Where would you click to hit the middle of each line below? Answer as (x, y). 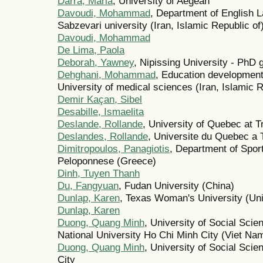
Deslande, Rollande (100, 124)
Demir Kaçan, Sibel (100, 100)
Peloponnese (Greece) (107, 161)
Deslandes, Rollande (103, 136)
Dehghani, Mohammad (107, 75)
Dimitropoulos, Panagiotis (114, 149)
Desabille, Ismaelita (101, 112)
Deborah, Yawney (96, 63)
